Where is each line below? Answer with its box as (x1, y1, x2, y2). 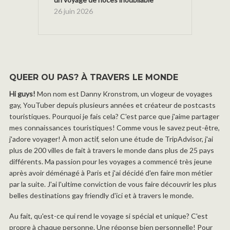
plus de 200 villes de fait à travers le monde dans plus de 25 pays (9, 145, 214, 155)
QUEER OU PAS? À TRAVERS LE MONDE (9, 72, 178, 82)
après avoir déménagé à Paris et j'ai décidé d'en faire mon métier (9, 168, 213, 177)
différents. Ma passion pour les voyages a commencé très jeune (9, 157, 212, 166)
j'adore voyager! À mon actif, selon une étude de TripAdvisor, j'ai (9, 134, 213, 143)
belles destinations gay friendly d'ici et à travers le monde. (9, 190, 194, 200)
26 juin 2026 (54, 6, 93, 15)
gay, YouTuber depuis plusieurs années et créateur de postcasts (9, 100, 216, 109)
